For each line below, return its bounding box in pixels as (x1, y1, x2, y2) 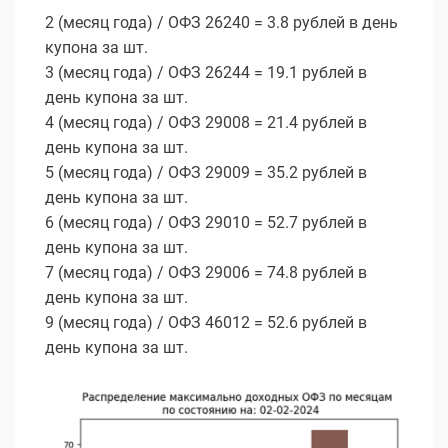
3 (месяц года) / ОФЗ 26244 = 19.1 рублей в (45, 63, 367, 83)
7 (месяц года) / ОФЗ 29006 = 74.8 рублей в (45, 263, 367, 283)
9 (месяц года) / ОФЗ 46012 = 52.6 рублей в (45, 313, 367, 333)
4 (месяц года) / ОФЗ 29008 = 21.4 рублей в (45, 113, 367, 133)
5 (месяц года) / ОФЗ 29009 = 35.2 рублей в (45, 163, 367, 183)
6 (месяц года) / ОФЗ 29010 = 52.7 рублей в (45, 213, 367, 233)
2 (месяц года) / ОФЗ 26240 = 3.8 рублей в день (45, 13, 398, 33)
